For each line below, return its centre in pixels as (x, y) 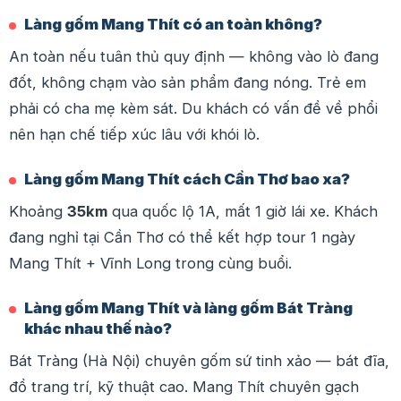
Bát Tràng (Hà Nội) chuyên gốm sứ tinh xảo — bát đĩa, (199, 360)
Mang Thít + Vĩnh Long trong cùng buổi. (150, 263)
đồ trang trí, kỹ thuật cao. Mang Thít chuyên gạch (184, 386)
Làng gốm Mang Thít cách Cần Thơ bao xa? (187, 179)
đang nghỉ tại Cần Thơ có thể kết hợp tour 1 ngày (182, 237)
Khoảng (38, 211)
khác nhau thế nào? (98, 328)
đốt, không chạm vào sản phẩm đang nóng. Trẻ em (188, 82)
